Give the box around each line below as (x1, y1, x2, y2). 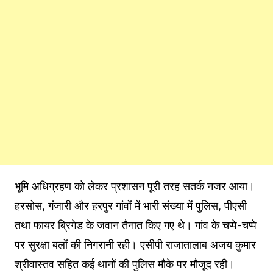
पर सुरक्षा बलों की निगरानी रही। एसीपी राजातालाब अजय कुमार (14, 238, 256, 251)
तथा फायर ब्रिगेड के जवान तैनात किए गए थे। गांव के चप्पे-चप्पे (14, 218, 257, 232)
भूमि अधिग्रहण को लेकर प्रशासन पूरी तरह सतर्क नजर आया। (14, 179, 255, 193)
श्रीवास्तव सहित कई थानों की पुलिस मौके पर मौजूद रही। (14, 257, 235, 271)
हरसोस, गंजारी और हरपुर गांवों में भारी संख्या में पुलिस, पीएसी (14, 199, 247, 212)
